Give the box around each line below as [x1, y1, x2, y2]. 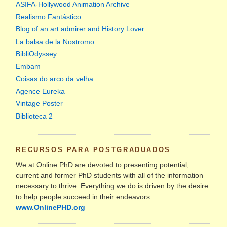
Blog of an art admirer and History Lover [16, 25, 145, 33]
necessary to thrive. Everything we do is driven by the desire [16, 181, 209, 190]
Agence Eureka [16, 87, 65, 95]
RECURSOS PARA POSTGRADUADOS [16, 146, 171, 154]
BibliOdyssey [16, 50, 57, 58]
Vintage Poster [16, 99, 63, 108]
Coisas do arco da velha [16, 74, 94, 83]
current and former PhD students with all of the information [16, 171, 204, 179]
